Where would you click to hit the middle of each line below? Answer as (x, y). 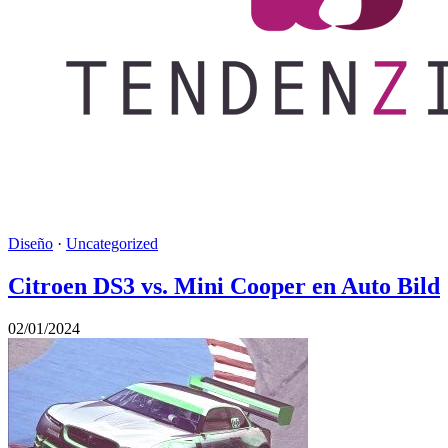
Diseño (30, 244)
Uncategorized (112, 244)
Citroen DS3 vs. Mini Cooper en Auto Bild (224, 286)
